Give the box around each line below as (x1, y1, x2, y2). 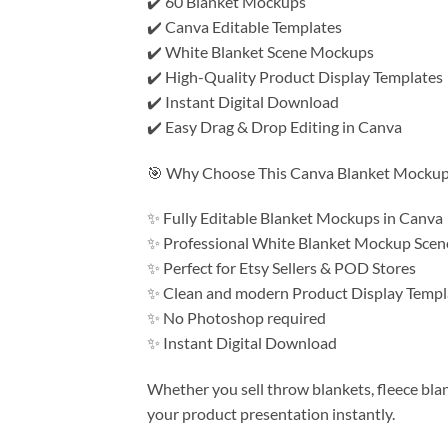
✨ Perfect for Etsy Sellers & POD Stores (147, 258, 416, 278)
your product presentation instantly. (147, 404, 395, 424)
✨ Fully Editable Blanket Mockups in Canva (147, 208, 443, 228)
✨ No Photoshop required (147, 308, 326, 328)
